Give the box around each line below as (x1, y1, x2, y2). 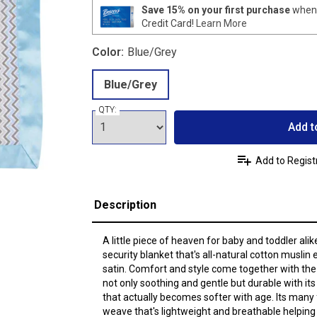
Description (93, 198, 156, 212)
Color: (91, 45, 124, 59)
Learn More (195, 17, 247, 29)
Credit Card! (141, 17, 196, 29)
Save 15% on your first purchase (141, 4, 290, 16)
